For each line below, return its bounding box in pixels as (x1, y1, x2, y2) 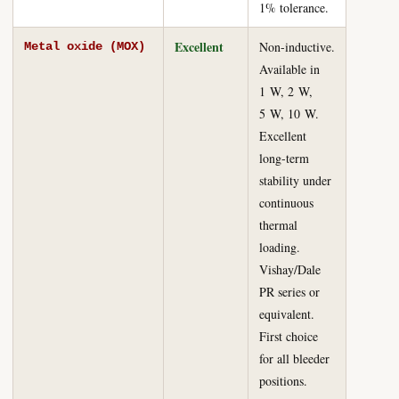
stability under (259, 172, 331, 189)
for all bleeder (259, 350, 330, 367)
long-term (259, 150, 309, 167)
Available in (259, 61, 320, 77)
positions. (259, 372, 307, 389)
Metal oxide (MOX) (24, 39, 145, 53)
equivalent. (259, 305, 314, 322)
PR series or (259, 283, 320, 300)
